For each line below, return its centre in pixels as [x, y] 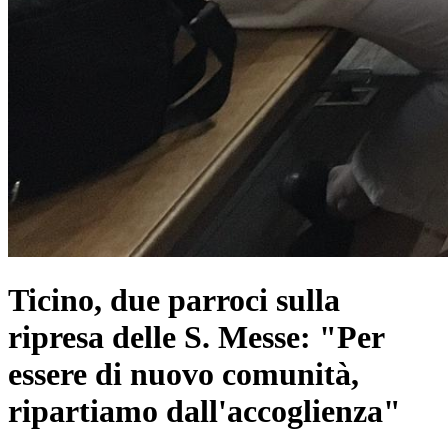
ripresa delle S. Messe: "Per [196, 337]
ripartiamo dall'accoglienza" [204, 411]
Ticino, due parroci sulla [174, 300]
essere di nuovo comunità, [183, 374]
